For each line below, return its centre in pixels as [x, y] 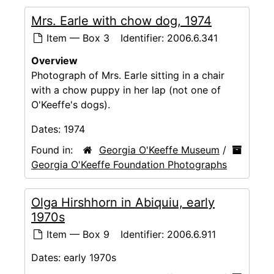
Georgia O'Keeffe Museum [159, 150]
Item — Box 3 [76, 38]
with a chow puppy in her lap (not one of [126, 90]
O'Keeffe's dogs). [71, 105]
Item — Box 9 [76, 234]
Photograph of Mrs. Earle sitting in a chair [128, 76]
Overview [54, 61]
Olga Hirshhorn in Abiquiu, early [123, 202]
